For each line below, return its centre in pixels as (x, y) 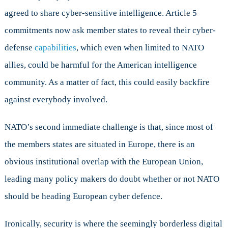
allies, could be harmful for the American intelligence (101, 65)
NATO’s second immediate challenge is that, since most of (109, 127)
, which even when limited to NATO (140, 47)
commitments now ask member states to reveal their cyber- (110, 30)
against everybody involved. (56, 99)
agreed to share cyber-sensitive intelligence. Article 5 (101, 13)
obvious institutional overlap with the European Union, (104, 161)
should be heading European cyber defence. (83, 196)
